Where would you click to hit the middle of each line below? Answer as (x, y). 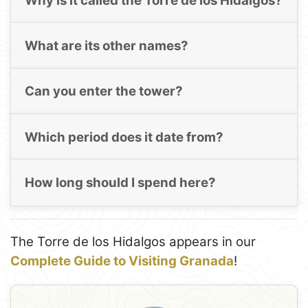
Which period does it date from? (124, 137)
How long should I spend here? (120, 183)
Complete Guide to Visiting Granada (122, 261)
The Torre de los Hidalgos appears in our (133, 242)
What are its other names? (106, 46)
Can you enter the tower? (103, 91)
